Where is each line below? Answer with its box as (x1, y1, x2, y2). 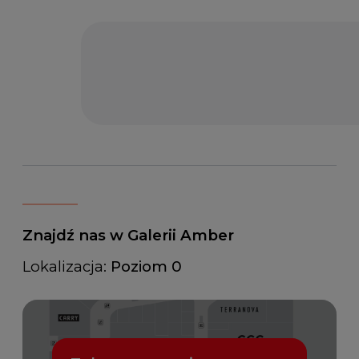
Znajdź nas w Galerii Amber (22, 226, 234, 245)
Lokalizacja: (22, 257, 111, 276)
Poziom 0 (110, 257, 182, 276)
